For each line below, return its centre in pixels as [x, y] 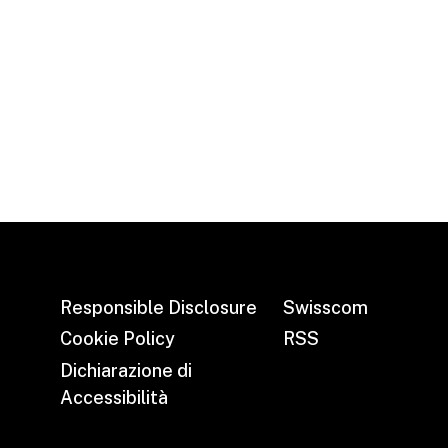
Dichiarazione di [126, 370]
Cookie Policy [118, 338]
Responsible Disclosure [159, 307]
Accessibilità [114, 397]
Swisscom [325, 307]
